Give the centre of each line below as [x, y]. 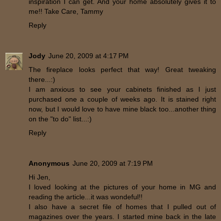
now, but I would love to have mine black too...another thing [122, 109]
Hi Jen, [39, 177]
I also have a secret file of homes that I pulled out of [122, 206]
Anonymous [49, 163]
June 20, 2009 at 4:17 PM [89, 55]
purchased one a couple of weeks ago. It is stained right [122, 99]
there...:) [42, 79]
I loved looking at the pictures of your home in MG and [122, 187]
